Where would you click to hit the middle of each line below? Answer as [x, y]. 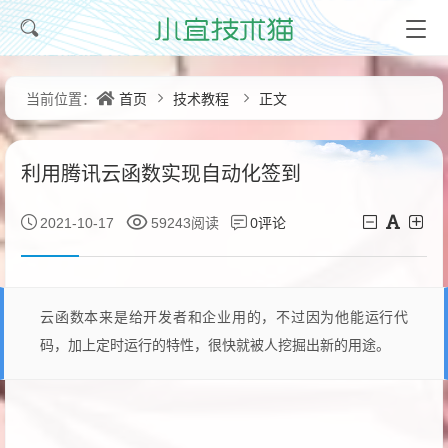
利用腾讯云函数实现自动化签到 [161, 174]
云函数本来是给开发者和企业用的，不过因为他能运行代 [224, 317]
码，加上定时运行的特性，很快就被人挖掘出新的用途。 [215, 345]
